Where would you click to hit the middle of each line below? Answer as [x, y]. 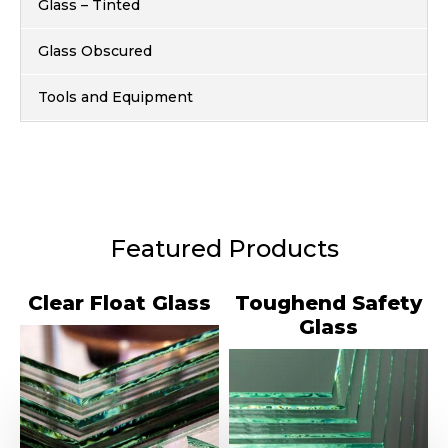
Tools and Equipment [115, 97]
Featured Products [224, 248]
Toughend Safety [328, 303]
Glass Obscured [95, 51]
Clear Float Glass [119, 303]
